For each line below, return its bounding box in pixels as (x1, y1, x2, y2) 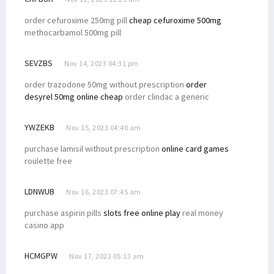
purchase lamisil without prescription (24, 143, 161, 154)
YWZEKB (24, 121, 54, 133)
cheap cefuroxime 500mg (129, 14, 221, 26)
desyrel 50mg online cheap (24, 91, 123, 102)
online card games (161, 143, 229, 154)
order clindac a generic (123, 91, 209, 102)
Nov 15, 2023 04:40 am (66, 122, 141, 132)
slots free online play (103, 207, 180, 218)
